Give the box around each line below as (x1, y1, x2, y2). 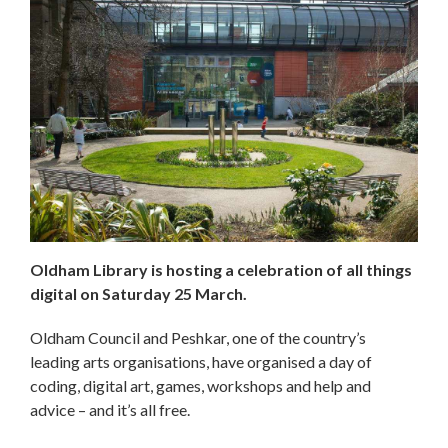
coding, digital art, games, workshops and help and (30, 376, 371, 396)
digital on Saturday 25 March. (30, 284, 250, 304)
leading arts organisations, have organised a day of (30, 352, 372, 372)
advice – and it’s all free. (30, 400, 190, 420)
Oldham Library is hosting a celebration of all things (30, 260, 412, 280)
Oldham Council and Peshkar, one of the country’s (30, 328, 366, 348)
